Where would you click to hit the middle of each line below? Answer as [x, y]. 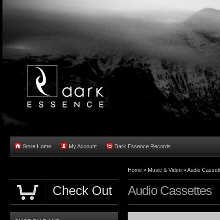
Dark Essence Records [143, 146]
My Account [83, 146]
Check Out [82, 191]
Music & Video [165, 170]
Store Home [37, 146]
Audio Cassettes [170, 191]
